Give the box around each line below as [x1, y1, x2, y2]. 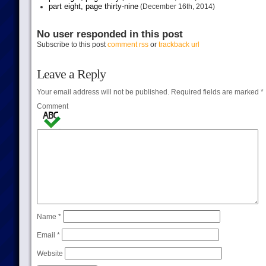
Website [36, 249, 63, 258]
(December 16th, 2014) [138, 2, 215, 11]
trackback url [158, 40, 199, 49]
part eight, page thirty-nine [48, 2, 138, 11]
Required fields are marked [169, 88, 261, 96]
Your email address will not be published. [36, 88, 169, 96]
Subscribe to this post [36, 40, 107, 49]
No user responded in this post [36, 28, 183, 40]
